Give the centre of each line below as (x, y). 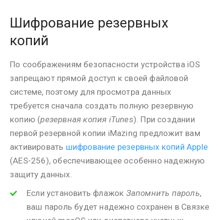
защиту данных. (41, 174)
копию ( (25, 119)
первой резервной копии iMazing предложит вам (105, 133)
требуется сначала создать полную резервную (102, 106)
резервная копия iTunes (87, 119)
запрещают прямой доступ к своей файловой (99, 78)
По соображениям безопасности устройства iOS (105, 64)
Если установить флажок (76, 193)
